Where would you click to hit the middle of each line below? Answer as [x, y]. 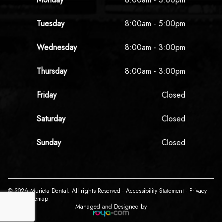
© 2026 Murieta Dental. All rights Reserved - [67, 191]
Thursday [52, 71]
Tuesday [51, 23]
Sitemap [38, 198]
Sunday [49, 142]
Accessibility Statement [155, 191]
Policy [15, 198]
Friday [47, 95]
